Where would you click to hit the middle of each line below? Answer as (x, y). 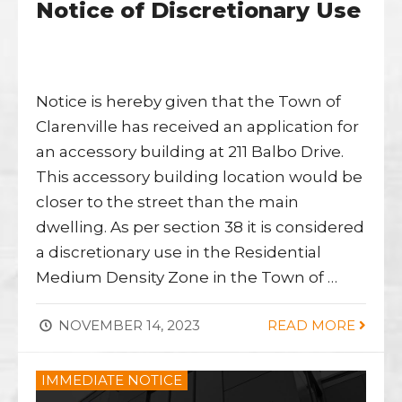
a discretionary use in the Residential (179, 253)
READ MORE (313, 326)
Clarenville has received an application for (197, 127)
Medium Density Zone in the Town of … (187, 278)
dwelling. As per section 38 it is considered (200, 227)
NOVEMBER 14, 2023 (127, 326)
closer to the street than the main (167, 202)
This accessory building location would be (199, 177)
